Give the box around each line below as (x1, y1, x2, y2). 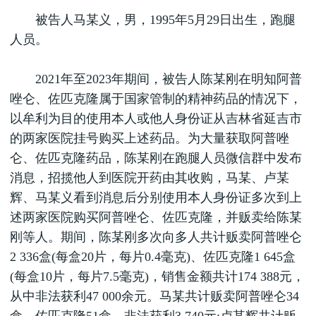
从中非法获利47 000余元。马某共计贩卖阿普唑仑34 (10, 289, 299, 303)
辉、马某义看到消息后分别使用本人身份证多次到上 (10, 190, 302, 205)
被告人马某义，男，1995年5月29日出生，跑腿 (10, 13, 296, 27)
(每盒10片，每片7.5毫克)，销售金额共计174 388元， (10, 269, 305, 284)
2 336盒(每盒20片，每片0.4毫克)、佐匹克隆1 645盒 (10, 250, 296, 264)
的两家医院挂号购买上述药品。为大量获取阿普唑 (10, 131, 289, 145)
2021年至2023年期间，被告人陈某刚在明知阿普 (10, 72, 302, 86)
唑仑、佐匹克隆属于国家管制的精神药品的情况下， (10, 92, 302, 106)
